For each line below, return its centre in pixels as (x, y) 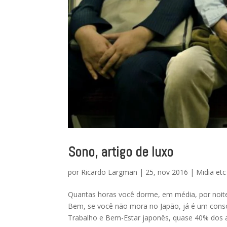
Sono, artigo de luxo (121, 152)
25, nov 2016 (167, 172)
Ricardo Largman (109, 172)
